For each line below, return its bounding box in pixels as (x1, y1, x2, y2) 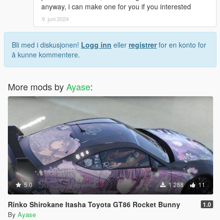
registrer (129, 39, 157, 50)
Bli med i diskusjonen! (12, 39, 81, 50)
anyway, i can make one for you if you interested (41, 1, 191, 11)
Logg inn (81, 39, 111, 50)
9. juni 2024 (42, 14, 69, 23)
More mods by (8, 80, 66, 93)
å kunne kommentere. (12, 49, 80, 59)
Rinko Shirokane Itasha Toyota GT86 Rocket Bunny (8, 199, 180, 209)
